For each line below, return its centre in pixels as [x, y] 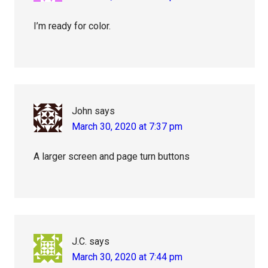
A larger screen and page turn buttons [112, 157]
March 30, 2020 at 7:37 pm [127, 127]
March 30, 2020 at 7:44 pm [127, 257]
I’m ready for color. [72, 26]
